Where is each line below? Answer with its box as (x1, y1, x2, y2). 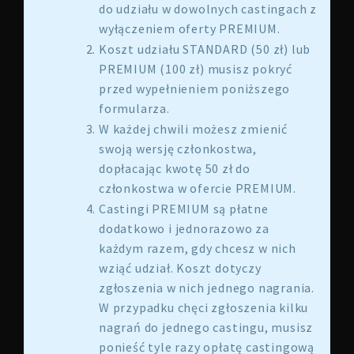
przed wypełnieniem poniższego (99, 81, 291, 96)
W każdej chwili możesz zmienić (99, 121, 288, 137)
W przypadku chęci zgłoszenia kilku (99, 299, 309, 315)
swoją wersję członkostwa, (99, 141, 258, 156)
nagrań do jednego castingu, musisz (99, 319, 314, 335)
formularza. (99, 100, 170, 116)
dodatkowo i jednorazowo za (99, 220, 269, 236)
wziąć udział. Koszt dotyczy (99, 260, 262, 276)
